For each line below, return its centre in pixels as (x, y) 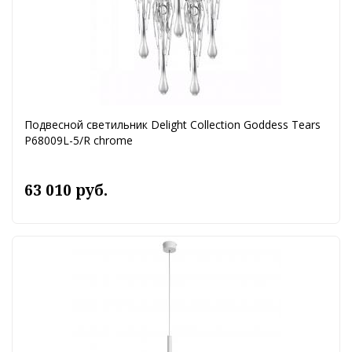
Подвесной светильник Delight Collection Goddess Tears (172, 125)
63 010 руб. (66, 191)
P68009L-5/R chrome (79, 141)
